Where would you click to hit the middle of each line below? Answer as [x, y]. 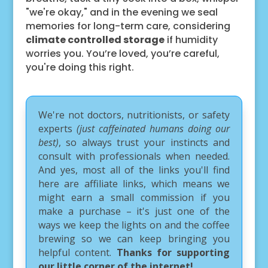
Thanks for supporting [173, 252]
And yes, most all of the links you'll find [134, 170]
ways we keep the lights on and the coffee [134, 225]
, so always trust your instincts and [144, 142]
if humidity [191, 39]
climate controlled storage [95, 39]
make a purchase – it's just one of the [134, 211]
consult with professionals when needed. [134, 156]
